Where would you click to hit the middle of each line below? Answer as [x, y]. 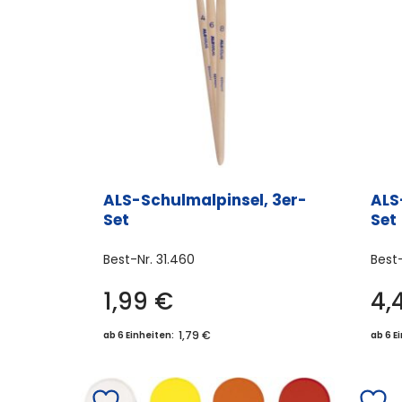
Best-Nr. [130, 259]
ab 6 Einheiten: [139, 335]
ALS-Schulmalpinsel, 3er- [205, 200]
